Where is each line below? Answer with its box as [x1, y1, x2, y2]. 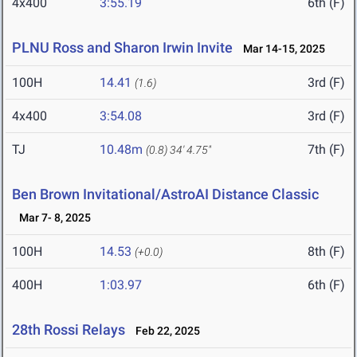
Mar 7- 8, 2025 [12, 211, 91, 225]
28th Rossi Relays [12, 321, 125, 339]
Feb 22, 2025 [128, 324, 200, 338]
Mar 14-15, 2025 [236, 42, 325, 56]
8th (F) [308, 244, 345, 260]
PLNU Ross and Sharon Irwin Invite [12, 39, 233, 57]
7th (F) [308, 142, 345, 158]
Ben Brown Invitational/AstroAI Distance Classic [12, 186, 319, 203]
